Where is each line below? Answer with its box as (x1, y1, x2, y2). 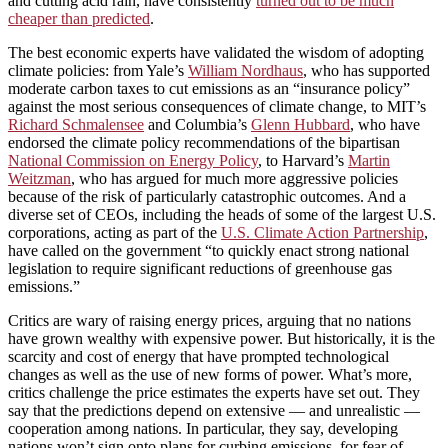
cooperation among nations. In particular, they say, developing (8, 419, 398, 437)
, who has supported (303, 61, 430, 79)
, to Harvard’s (258, 151, 348, 169)
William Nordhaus (188, 61, 303, 79)
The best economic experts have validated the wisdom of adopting (8, 43, 424, 61)
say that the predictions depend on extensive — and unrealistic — (8, 401, 420, 419)
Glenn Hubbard (251, 115, 350, 133)
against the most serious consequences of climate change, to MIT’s (8, 97, 426, 115)
